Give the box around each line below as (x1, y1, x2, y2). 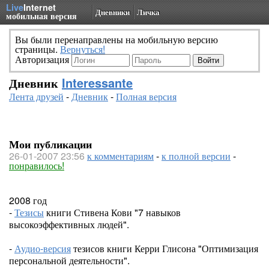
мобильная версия (6, 10, 77, 22)
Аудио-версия (14, 241, 71, 255)
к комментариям (87, 149, 154, 163)
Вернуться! (60, 42, 105, 56)
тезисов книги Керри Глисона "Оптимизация (71, 241, 258, 255)
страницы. (15, 42, 60, 56)
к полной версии (162, 149, 231, 163)
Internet (23, 1, 56, 13)
